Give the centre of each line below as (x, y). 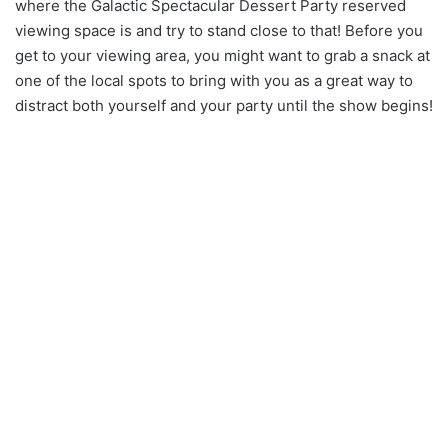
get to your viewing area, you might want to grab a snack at (222, 55)
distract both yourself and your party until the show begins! (224, 105)
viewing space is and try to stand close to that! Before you (219, 30)
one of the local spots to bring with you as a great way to (214, 80)
